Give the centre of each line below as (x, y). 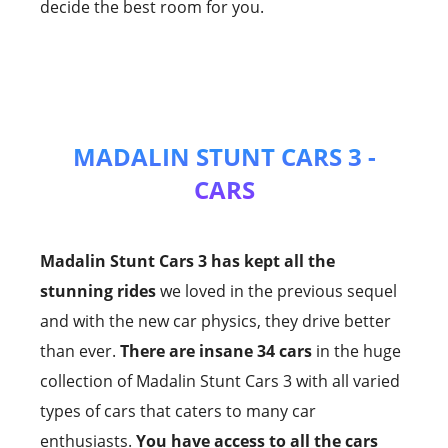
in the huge (356, 351)
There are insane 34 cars (216, 351)
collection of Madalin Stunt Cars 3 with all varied (220, 381)
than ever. (80, 351)
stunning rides (98, 291)
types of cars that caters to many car (178, 411)
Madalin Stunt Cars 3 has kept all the (187, 261)
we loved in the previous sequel (276, 291)
